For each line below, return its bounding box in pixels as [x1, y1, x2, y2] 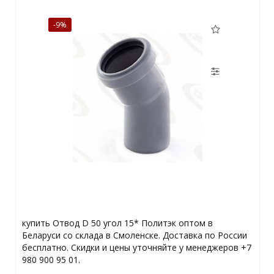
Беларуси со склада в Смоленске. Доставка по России [21, 229, 247, 242]
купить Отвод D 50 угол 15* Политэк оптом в [21, 217, 213, 229]
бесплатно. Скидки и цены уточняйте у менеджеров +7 [21, 242, 251, 254]
